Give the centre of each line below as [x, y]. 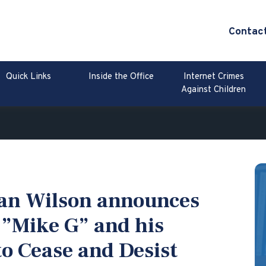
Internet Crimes [213, 77]
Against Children [214, 90]
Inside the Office [121, 77]
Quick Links [29, 77]
